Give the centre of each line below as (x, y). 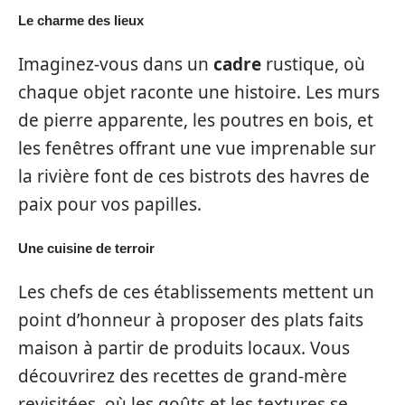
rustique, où (313, 64)
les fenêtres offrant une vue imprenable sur (197, 148)
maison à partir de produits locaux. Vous (184, 348)
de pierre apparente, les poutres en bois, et (196, 120)
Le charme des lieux (81, 20)
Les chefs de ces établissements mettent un (196, 292)
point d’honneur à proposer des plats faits (191, 320)
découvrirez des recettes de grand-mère (183, 376)
